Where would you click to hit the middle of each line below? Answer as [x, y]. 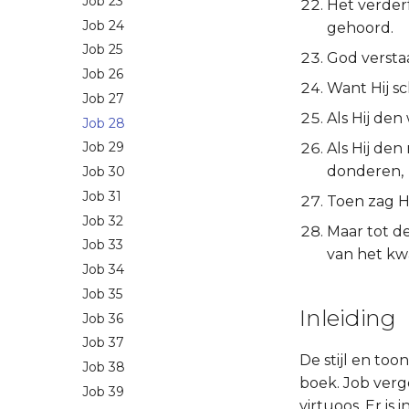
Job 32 [103, 220]
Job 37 [103, 343]
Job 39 [103, 391]
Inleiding [348, 318]
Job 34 [103, 270]
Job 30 [104, 172]
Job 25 [102, 50]
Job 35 [102, 294]
